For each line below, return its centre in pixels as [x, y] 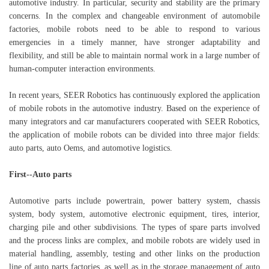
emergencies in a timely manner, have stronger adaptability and [134, 42]
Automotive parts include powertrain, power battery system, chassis [134, 201]
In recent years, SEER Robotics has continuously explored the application [134, 95]
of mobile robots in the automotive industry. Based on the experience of [134, 108]
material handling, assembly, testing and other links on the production [134, 254]
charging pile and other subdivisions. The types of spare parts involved [134, 227]
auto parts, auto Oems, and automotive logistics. [91, 148]
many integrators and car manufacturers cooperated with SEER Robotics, [134, 122]
